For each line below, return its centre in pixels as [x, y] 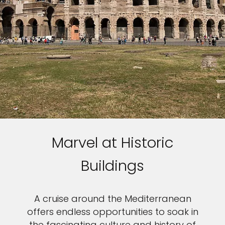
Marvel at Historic [113, 143]
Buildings [113, 166]
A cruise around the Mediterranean [113, 199]
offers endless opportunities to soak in [113, 212]
